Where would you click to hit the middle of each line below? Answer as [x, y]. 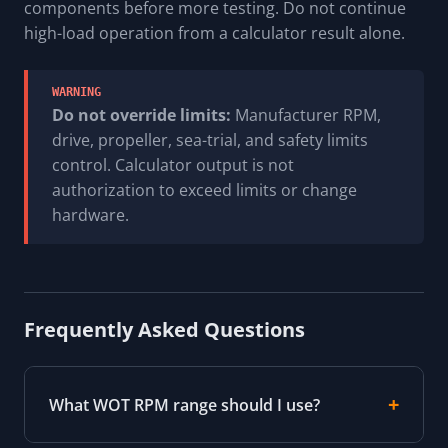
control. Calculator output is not [173, 165]
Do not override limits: [141, 115]
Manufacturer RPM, [306, 115]
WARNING [76, 92]
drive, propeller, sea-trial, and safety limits [210, 140]
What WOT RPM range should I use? [184, 404]
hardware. [90, 215]
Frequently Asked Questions [164, 330]
